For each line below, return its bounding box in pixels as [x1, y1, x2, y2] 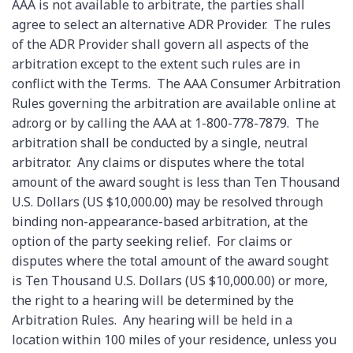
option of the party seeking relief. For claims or [12, 232, 292, 251]
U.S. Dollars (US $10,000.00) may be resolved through [12, 193, 323, 211]
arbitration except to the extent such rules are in [12, 55, 300, 73]
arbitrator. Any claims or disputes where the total [12, 154, 305, 172]
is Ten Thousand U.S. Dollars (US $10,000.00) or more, [12, 272, 328, 290]
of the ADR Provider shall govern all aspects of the [12, 35, 309, 54]
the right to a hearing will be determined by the [12, 292, 294, 310]
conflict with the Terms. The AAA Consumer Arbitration [12, 75, 340, 93]
